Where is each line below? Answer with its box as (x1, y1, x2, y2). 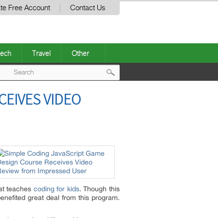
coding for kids (33, 185, 79, 193)
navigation (113, 104, 167, 120)
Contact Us (70, 4, 105, 12)
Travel (32, 48, 51, 58)
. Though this (79, 185, 120, 193)
